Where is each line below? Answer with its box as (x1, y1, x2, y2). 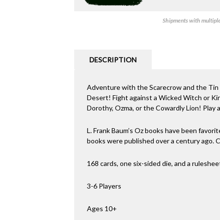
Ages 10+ (86, 204, 117, 213)
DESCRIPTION (89, 55, 137, 64)
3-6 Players (86, 182, 121, 191)
